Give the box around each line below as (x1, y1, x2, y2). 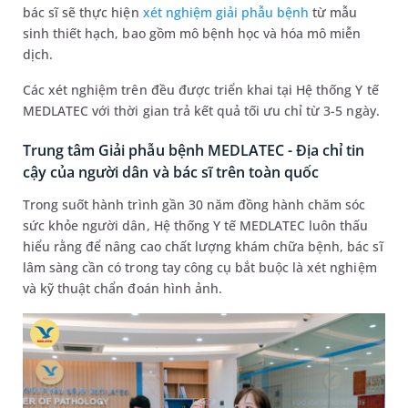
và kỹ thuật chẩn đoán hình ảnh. (23, 280, 222, 298)
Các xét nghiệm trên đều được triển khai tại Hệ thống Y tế (23, 81, 379, 99)
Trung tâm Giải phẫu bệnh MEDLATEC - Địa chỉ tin (23, 140, 365, 161)
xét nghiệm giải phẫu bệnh (142, 4, 310, 22)
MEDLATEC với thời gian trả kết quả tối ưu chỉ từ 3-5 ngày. (23, 102, 380, 120)
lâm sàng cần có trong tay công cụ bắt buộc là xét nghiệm (23, 259, 377, 277)
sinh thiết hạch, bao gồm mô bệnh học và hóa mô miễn (23, 25, 362, 43)
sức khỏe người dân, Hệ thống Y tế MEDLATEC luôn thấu (23, 217, 369, 235)
